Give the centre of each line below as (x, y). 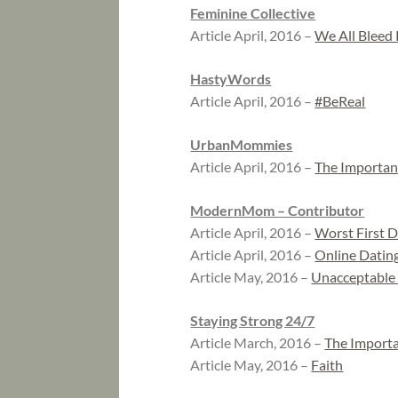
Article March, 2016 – (258, 343)
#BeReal (340, 101)
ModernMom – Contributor (278, 211)
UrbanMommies (242, 145)
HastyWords (231, 79)
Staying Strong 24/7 (253, 321)
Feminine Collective (253, 13)
